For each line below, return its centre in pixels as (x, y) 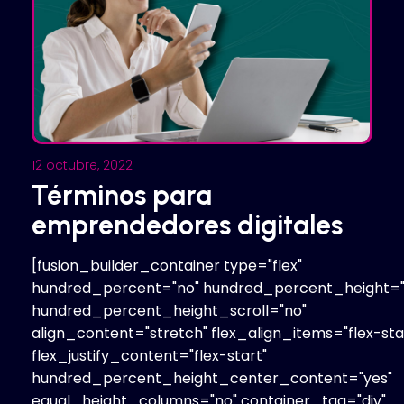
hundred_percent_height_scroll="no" (169, 310)
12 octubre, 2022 (82, 165)
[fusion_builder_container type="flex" (167, 265)
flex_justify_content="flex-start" (149, 355)
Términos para (122, 195)
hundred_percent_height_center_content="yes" (212, 378)
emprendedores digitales (187, 225)
